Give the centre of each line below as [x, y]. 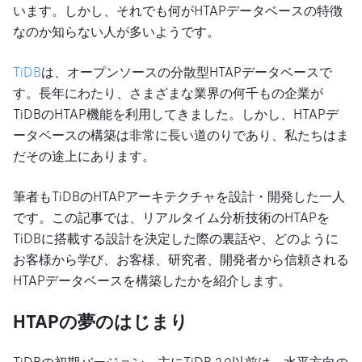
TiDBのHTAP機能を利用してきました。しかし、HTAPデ [176, 114]
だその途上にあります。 [84, 156]
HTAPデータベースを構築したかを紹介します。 [152, 280]
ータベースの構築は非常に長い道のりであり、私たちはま [181, 135]
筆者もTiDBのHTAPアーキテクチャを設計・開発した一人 [179, 196]
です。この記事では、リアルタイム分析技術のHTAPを [171, 217]
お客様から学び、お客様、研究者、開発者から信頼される [181, 259]
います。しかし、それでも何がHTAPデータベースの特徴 [178, 11]
